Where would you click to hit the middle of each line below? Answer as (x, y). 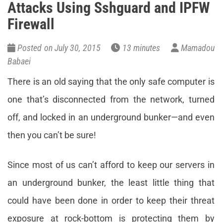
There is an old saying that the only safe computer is (111, 82)
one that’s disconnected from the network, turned (111, 99)
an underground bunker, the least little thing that (111, 183)
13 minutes (145, 48)
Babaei (19, 61)
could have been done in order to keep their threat (111, 200)
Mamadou (197, 48)
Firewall (31, 24)
